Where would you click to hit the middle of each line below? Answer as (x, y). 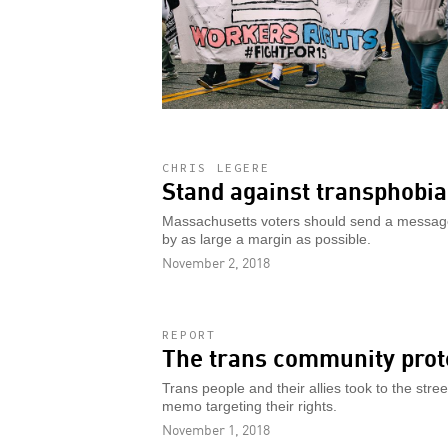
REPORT (189, 335)
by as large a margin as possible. (266, 240)
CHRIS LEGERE (216, 168)
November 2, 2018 (216, 262)
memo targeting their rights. (249, 407)
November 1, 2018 (216, 429)
